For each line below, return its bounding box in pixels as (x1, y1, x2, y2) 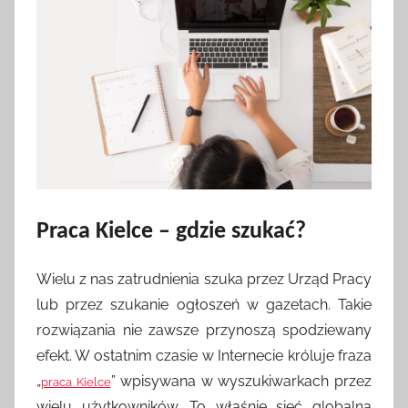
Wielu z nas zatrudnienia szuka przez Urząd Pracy (36, 270, 372, 288)
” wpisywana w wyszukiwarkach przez (110, 372, 372, 390)
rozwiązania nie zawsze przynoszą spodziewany (36, 321, 372, 339)
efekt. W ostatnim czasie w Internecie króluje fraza (36, 346, 372, 364)
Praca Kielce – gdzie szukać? (36, 219, 306, 245)
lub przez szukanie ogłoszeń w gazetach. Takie (36, 295, 372, 313)
